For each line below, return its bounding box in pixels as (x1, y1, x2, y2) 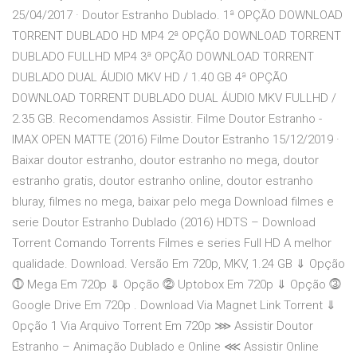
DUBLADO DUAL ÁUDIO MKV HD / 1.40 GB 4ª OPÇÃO (12, 70, 288, 85)
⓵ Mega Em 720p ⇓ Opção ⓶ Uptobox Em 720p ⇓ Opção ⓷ (12, 277, 341, 292)
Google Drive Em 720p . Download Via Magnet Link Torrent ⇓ (12, 298, 336, 313)
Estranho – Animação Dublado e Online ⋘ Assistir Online (12, 339, 319, 355)
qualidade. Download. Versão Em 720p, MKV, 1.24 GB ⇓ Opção (12, 257, 345, 272)
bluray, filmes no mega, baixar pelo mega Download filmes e (12, 194, 334, 210)
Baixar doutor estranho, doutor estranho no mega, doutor (12, 153, 319, 168)
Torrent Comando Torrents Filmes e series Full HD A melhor (12, 236, 331, 251)
